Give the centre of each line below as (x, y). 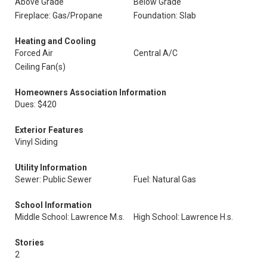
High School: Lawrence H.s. (183, 217)
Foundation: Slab (165, 15)
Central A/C (156, 53)
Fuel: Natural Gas (165, 179)
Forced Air (34, 53)
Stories (30, 243)
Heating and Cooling (55, 41)
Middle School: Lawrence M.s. (70, 217)
